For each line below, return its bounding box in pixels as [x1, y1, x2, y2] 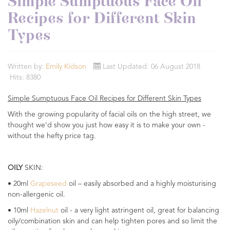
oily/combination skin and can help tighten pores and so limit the [8, 218, 217, 225]
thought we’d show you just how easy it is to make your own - [8, 122, 205, 129]
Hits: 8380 [10, 74, 41, 81]
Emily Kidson [46, 63, 86, 70]
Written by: [8, 63, 46, 70]
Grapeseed [30, 180, 67, 187]
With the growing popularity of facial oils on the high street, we [8, 111, 211, 118]
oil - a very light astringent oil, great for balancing [59, 207, 219, 214]
